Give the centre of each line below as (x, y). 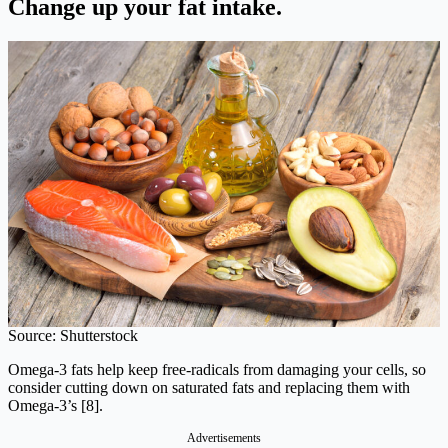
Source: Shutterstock (73, 336)
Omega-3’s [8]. (55, 406)
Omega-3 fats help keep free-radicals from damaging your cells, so (217, 370)
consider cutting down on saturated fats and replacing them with (209, 388)
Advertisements (224, 438)
